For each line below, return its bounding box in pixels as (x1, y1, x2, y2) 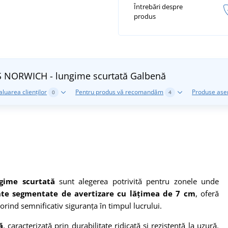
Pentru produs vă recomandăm (75, 87, 164, 96)
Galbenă (130, 69, 166, 82)
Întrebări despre (134, 2, 183, 12)
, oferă (195, 188, 219, 198)
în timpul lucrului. (100, 200, 162, 211)
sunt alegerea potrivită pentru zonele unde (54, 176, 219, 186)
